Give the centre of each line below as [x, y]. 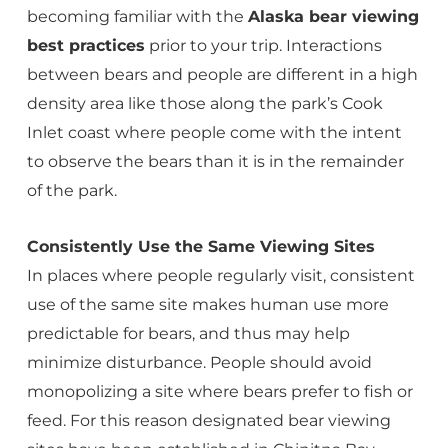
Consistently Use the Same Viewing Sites [200, 246]
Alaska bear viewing [333, 16]
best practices [85, 45]
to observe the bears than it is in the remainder [215, 161]
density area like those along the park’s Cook [204, 103]
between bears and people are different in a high [222, 74]
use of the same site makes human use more [207, 304]
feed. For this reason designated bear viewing [208, 420]
